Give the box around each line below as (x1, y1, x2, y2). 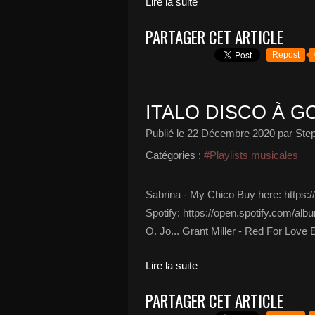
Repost (272, 50, 300, 60)
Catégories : (146, 149, 201, 161)
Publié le (146, 127, 187, 139)
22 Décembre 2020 (187, 127, 275, 139)
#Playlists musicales (204, 149, 298, 161)
